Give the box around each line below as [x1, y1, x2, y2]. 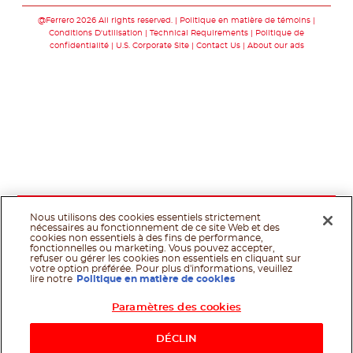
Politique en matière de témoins [180, 17, 310, 25]
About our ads [247, 42, 304, 50]
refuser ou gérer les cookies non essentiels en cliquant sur [30, 254, 302, 263]
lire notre [30, 274, 73, 284]
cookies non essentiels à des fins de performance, [30, 233, 264, 243]
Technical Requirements [150, 29, 251, 38]
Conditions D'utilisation [49, 29, 143, 38]
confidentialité [49, 42, 109, 50]
